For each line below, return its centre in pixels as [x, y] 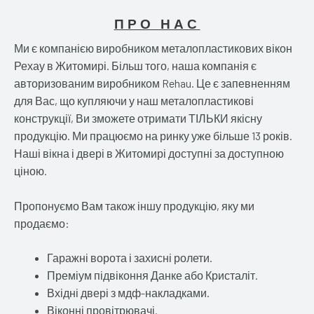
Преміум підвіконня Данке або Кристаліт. [152, 275]
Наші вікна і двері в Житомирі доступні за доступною [149, 153]
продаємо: [42, 223]
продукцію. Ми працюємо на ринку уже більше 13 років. [153, 135]
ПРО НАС [157, 23]
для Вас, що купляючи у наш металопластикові [134, 100]
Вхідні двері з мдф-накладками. [128, 293]
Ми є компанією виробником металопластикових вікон [153, 48]
